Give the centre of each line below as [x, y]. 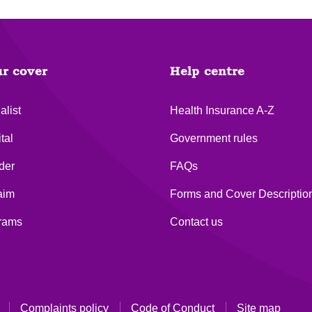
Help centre [207, 71]
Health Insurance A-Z [222, 110]
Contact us [196, 221]
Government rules [214, 138]
